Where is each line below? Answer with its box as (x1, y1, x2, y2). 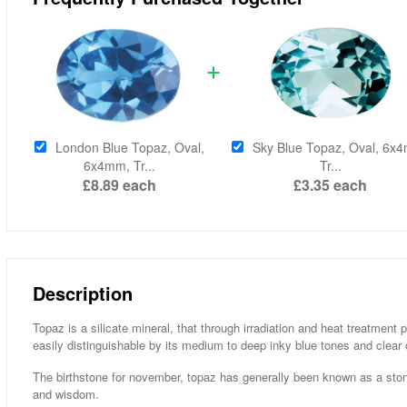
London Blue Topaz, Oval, (55, 138, 204, 157)
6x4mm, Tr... (83, 156, 155, 175)
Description (32, 279, 133, 306)
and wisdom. (32, 385, 99, 402)
